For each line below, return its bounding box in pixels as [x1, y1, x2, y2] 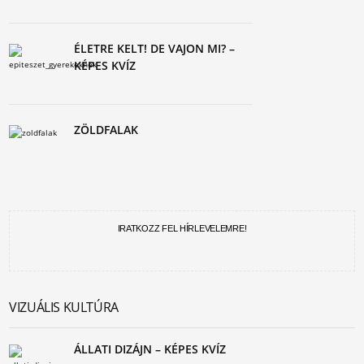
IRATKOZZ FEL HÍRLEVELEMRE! [117, 223, 247, 233]
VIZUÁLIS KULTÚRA [9, 298, 119, 316]
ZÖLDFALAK [74, 122, 139, 137]
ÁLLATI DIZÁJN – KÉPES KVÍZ [74, 341, 227, 357]
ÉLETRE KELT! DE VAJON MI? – [74, 41, 236, 56]
